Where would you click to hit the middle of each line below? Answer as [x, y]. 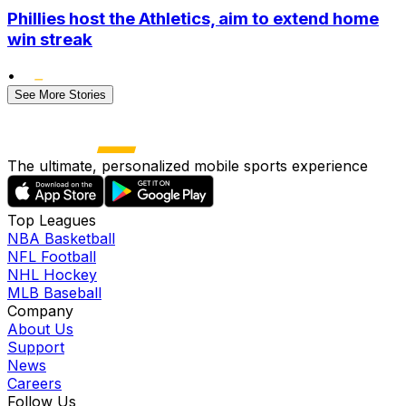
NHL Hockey [52, 275]
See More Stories [60, 95]
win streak [50, 39]
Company [40, 311]
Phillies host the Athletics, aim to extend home [193, 18]
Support [36, 348]
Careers [34, 384]
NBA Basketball [61, 239]
